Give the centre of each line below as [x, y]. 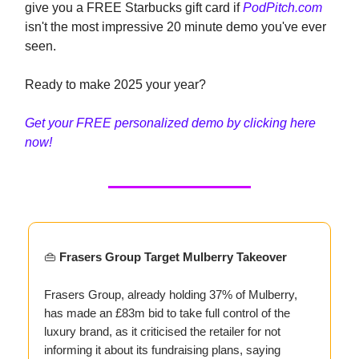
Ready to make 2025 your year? [115, 85]
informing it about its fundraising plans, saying [162, 350]
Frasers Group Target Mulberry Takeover [173, 257]
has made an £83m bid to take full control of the [167, 313]
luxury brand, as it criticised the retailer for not [162, 332]
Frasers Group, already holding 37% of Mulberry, [171, 295]
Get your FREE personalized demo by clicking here [170, 123]
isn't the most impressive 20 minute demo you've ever [175, 27]
